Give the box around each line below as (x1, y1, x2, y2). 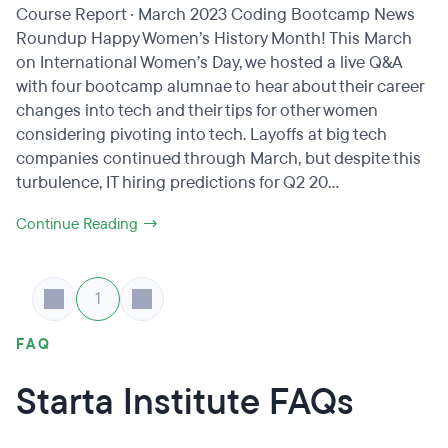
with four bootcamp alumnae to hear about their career (16, 75, 424, 98)
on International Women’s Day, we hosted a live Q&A (16, 51, 402, 74)
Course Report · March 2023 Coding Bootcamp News (16, 3, 415, 26)
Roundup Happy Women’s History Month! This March (16, 27, 412, 50)
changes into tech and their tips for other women (16, 99, 378, 122)
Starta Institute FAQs (16, 378, 354, 426)
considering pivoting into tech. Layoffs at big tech (16, 123, 387, 146)
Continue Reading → (16, 214, 159, 234)
